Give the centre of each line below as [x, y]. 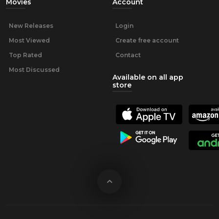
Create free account [147, 41]
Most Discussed [34, 70]
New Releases [31, 26]
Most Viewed [29, 41]
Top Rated [25, 55]
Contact [128, 55]
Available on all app [148, 77]
